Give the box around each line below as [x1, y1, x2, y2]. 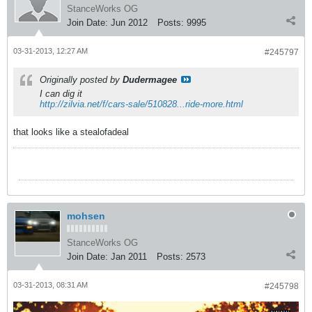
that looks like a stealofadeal [13, 126, 129, 137]
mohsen [67, 210, 105, 221]
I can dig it [40, 88, 82, 99]
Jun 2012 [111, 17, 148, 28]
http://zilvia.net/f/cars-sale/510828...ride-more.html [40, 98, 243, 109]
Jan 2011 [111, 251, 147, 262]
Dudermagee [123, 74, 177, 85]
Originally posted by [40, 74, 123, 85]
